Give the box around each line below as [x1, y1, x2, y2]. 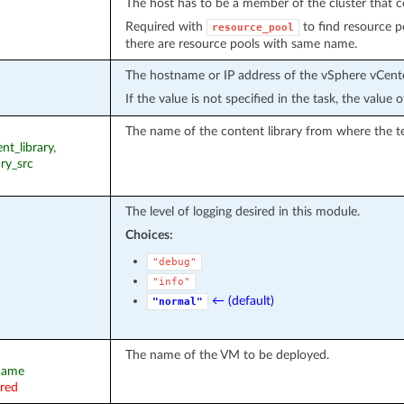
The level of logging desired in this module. [124, 204, 360, 218]
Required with [124, 19, 207, 33]
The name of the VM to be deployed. [124, 347, 329, 362]
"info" [151, 275, 190, 288]
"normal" [151, 295, 203, 308]
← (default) [211, 293, 274, 308]
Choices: [124, 227, 173, 242]
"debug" [151, 255, 197, 268]
